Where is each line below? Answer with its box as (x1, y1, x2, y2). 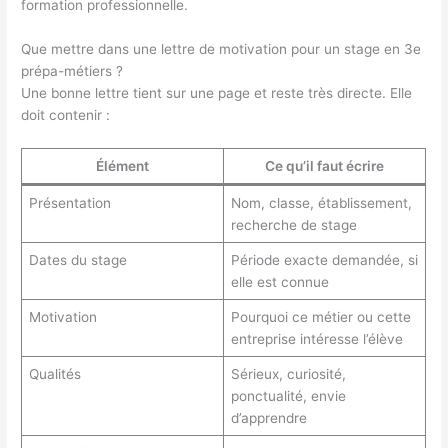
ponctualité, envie (230, 388, 346, 405)
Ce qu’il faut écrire (265, 158, 385, 175)
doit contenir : (21, 107, 111, 124)
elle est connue (230, 274, 329, 291)
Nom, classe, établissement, (230, 195, 412, 212)
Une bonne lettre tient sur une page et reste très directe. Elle (21, 85, 413, 102)
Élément (96, 158, 150, 175)
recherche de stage (230, 217, 357, 234)
